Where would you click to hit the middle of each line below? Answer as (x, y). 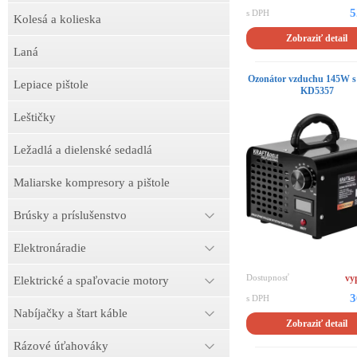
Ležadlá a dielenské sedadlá (83, 150)
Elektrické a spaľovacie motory (91, 280)
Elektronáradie (50, 248)
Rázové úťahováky (61, 346)
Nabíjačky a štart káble (71, 313)
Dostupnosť (267, 277)
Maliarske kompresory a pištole (92, 182)
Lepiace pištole (51, 84)
